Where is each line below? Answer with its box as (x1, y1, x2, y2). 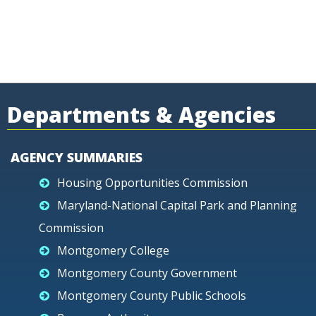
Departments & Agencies (7, 100, 276, 129)
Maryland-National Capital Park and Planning (57, 197, 297, 213)
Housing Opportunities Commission (57, 175, 248, 190)
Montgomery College (57, 243, 169, 258)
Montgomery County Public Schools (57, 288, 246, 303)
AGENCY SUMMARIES (11, 149, 142, 166)
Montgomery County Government (57, 265, 237, 281)
